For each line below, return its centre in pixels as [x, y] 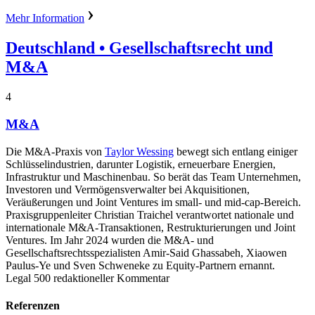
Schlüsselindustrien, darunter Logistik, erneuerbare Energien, [141, 164]
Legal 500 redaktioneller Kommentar [88, 278]
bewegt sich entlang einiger [236, 151]
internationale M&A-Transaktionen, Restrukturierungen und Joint [150, 227]
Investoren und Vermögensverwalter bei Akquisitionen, [128, 189]
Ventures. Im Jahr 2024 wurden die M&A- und [110, 240]
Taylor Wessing [139, 151]
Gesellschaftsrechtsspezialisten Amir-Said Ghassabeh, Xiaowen [146, 252]
